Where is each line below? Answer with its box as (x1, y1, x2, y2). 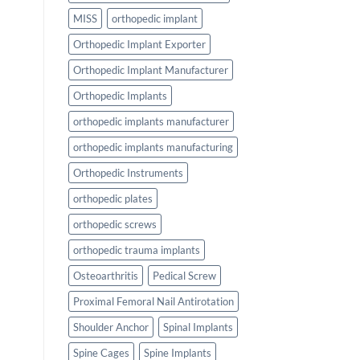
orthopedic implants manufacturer (72, 114, 229, 128)
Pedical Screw (152, 268, 216, 282)
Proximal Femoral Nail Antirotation (72, 294, 234, 308)
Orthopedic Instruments (72, 166, 183, 179)
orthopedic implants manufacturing (72, 140, 233, 153)
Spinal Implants (162, 320, 233, 333)
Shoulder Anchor (72, 320, 149, 333)
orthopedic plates (72, 191, 153, 205)
